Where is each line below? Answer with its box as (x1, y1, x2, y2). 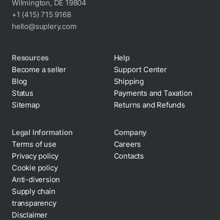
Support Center (113, 65, 167, 74)
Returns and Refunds (113, 100, 185, 110)
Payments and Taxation (113, 88, 192, 98)
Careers (113, 139, 141, 149)
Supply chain (12, 187, 55, 196)
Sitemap (12, 100, 40, 110)
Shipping (113, 77, 144, 86)
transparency (12, 198, 56, 208)
